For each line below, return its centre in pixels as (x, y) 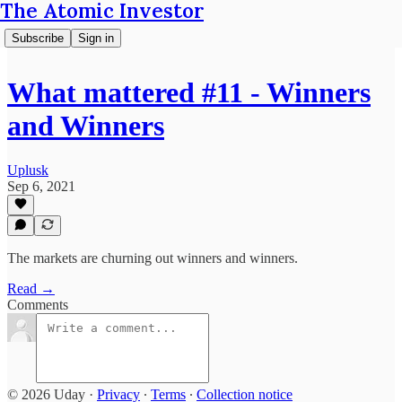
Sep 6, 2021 (41, 186)
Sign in (96, 38)
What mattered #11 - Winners (189, 93)
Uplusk (28, 170)
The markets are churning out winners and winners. (153, 258)
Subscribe (38, 38)
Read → (31, 288)
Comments (38, 305)
